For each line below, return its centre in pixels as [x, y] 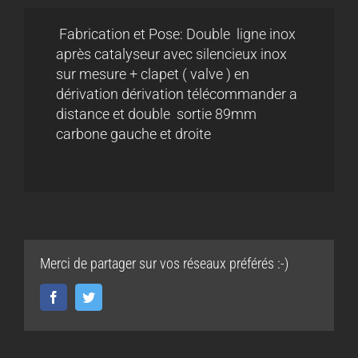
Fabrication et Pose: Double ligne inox [176, 34]
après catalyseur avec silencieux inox [171, 54]
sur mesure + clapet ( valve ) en [153, 74]
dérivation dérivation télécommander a [177, 94]
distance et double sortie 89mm [156, 114]
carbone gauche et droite [138, 134]
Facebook [84, 297]
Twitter [112, 297]
